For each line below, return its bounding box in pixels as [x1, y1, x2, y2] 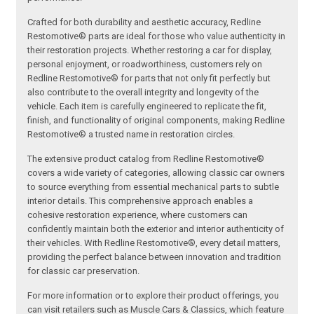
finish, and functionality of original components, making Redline [27, 115, 285, 126]
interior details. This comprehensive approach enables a [27, 196, 254, 207]
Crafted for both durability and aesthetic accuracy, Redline [27, 17, 261, 28]
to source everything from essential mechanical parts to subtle [27, 182, 280, 193]
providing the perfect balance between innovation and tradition [27, 252, 282, 263]
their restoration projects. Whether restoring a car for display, [27, 45, 273, 56]
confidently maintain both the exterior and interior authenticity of [27, 224, 285, 235]
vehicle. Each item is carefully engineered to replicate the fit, [27, 101, 267, 112]
